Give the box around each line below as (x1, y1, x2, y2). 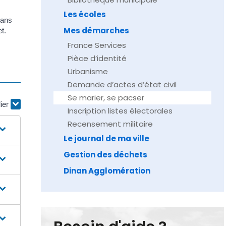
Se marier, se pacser (67, 92, 144, 103)
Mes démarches (63, 25, 129, 36)
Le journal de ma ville (63, 133, 149, 144)
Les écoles (63, 9, 106, 20)
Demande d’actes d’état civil (67, 79, 177, 90)
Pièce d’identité (67, 53, 127, 64)
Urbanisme (67, 66, 108, 77)
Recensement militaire (67, 119, 153, 129)
